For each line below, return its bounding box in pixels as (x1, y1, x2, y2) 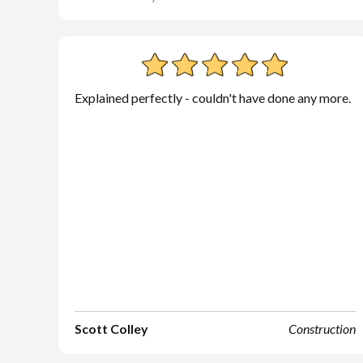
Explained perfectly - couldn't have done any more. (75, 90, 351, 105)
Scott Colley (75, 321, 148, 336)
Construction (288, 321, 356, 336)
